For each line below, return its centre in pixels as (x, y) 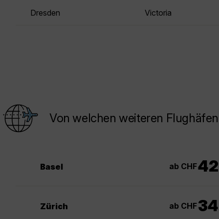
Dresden (45, 13)
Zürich (54, 206)
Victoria (158, 13)
